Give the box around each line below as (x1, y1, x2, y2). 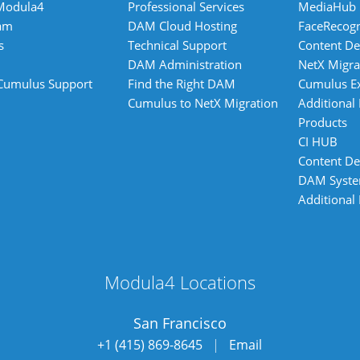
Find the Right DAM (127, 75, 235, 92)
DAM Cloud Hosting (127, 17, 237, 34)
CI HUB (297, 133, 337, 149)
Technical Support (127, 36, 227, 53)
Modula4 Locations (104, 270, 256, 295)
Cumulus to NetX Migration (127, 94, 278, 111)
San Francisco (133, 313, 227, 333)
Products (297, 113, 347, 130)
